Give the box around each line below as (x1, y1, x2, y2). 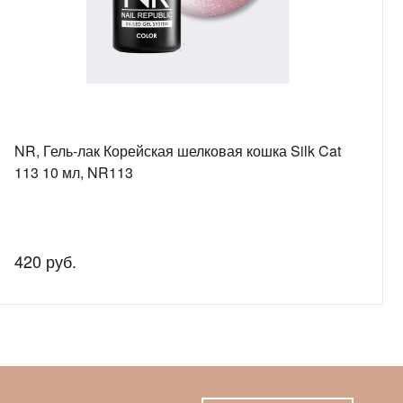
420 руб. (14, 248, 77, 273)
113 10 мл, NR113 (14, 161, 134, 183)
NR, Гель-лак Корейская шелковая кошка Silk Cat (14, 139, 342, 161)
